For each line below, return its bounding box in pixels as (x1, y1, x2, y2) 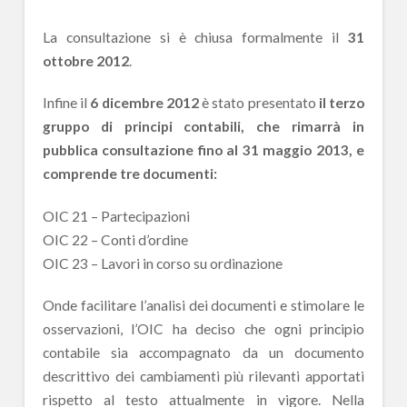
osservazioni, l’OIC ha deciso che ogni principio (42, 321, 365, 338)
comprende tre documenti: (42, 165, 217, 183)
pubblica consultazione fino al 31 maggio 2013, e (42, 142, 365, 159)
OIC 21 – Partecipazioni (42, 207, 190, 224)
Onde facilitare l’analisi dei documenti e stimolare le (42, 297, 365, 314)
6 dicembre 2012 (90, 94, 199, 112)
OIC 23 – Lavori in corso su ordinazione (42, 254, 283, 272)
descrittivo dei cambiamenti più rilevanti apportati (42, 368, 365, 385)
